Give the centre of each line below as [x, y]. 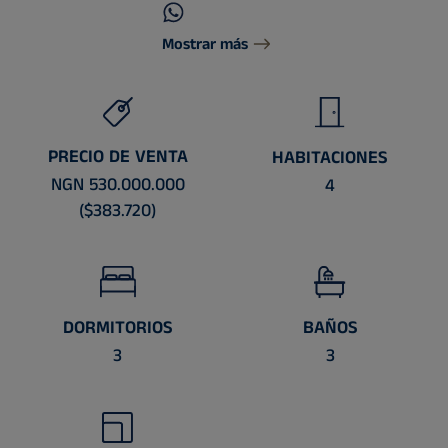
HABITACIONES [330, 158]
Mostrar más [204, 44]
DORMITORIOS [117, 327]
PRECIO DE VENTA [117, 156]
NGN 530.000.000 [117, 184]
